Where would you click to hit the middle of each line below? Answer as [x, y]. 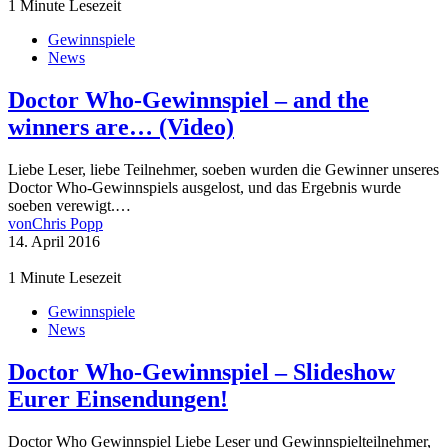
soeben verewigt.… [69, 205]
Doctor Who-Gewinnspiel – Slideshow [201, 371]
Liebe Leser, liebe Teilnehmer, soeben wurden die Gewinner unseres [223, 169]
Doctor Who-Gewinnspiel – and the [188, 100]
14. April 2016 [54, 241]
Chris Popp [67, 223]
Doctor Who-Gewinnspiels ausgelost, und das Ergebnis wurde [204, 187]
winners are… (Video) [121, 127]
